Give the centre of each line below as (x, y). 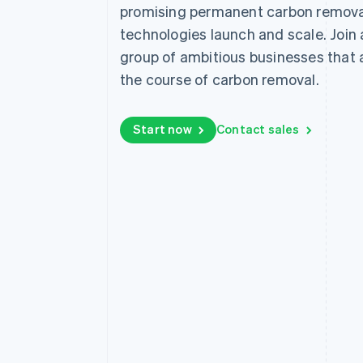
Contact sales (258, 129)
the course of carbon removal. (220, 79)
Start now (162, 129)
